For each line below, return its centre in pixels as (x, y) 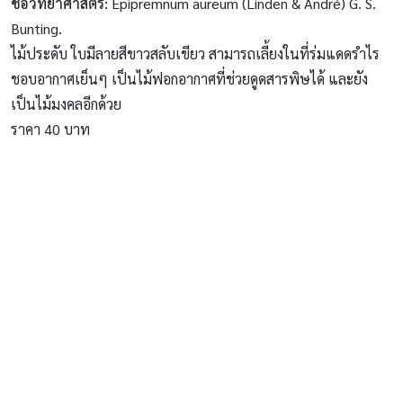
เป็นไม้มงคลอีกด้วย (66, 103)
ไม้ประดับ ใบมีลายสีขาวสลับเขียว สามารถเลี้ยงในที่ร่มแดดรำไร (195, 53)
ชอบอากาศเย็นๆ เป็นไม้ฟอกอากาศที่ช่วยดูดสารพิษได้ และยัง (189, 78)
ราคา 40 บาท (50, 129)
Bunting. (36, 28)
